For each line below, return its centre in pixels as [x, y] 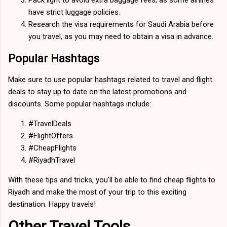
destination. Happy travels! [52, 204]
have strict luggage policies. [74, 12]
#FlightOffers [51, 136]
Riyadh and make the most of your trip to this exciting [97, 192]
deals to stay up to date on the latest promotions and [97, 92]
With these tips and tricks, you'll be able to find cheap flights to [112, 180]
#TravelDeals [50, 124]
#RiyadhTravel [52, 160]
